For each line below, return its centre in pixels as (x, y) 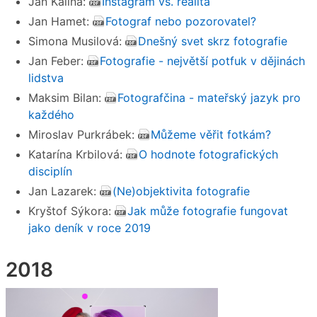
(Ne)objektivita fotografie (181, 191)
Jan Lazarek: (64, 191)
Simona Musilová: (77, 41)
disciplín (50, 172)
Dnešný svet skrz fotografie (213, 41)
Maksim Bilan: (67, 98)
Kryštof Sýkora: (71, 211)
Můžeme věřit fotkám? (211, 135)
